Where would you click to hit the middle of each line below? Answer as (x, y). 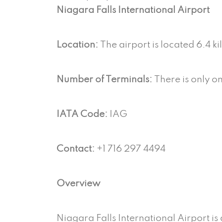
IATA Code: (82, 114)
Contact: (76, 149)
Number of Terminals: (105, 79)
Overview (80, 183)
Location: (78, 45)
